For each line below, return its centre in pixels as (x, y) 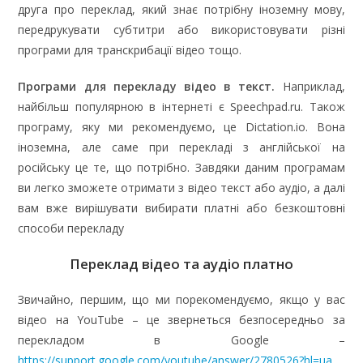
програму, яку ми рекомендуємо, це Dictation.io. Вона (181, 126)
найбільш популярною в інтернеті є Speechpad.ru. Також (181, 106)
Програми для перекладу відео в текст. (147, 86)
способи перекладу (71, 228)
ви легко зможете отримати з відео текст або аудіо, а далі (181, 187)
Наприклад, (310, 86)
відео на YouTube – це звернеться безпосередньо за (181, 319)
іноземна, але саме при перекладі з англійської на (181, 147)
